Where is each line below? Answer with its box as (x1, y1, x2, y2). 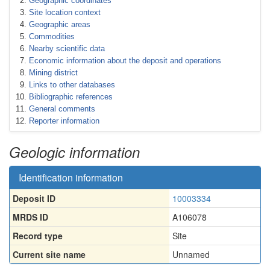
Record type (13, 230, 63, 242)
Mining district (29, 68, 78, 77)
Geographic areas (29, 20, 90, 29)
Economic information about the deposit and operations (29, 56, 221, 65)
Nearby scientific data (29, 44, 105, 53)
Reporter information (29, 116, 99, 125)
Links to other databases (29, 80, 115, 89)
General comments (29, 104, 95, 113)
